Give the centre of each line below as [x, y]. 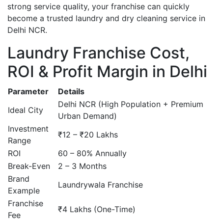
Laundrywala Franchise [100, 185]
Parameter [28, 91]
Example [24, 191]
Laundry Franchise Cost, [98, 53]
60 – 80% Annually [92, 153]
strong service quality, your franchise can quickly [98, 6]
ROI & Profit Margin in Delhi [107, 71]
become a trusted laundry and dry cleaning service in [106, 18]
